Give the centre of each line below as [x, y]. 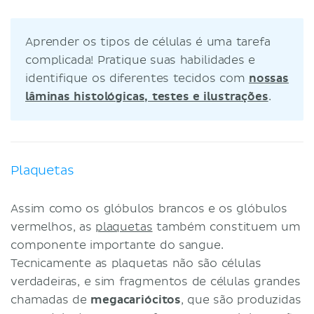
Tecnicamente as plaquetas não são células [136, 263]
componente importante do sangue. [117, 245]
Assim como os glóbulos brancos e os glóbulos [149, 209]
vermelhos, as [53, 227]
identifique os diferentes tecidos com [137, 78]
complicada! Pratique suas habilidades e [141, 60]
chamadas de [51, 300]
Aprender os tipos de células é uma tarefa [148, 42]
